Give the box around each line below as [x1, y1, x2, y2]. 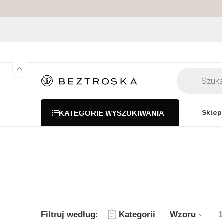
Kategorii [119, 209, 155, 219]
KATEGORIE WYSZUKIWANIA [59, 109, 164, 117]
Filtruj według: [41, 209, 98, 219]
